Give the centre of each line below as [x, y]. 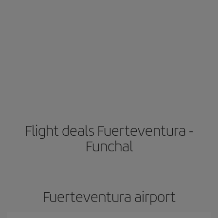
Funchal [109, 145]
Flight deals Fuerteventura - [109, 130]
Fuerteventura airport [109, 196]
